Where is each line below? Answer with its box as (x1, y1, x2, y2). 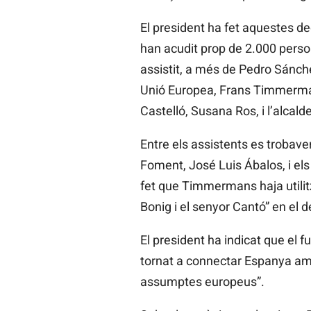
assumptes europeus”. (140, 274, 264, 289)
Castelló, (140, 103, 188, 119)
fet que (140, 178, 179, 194)
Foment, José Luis (140, 158, 242, 173)
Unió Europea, (140, 83, 217, 98)
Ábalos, (244, 158, 285, 173)
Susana (190, 103, 233, 119)
